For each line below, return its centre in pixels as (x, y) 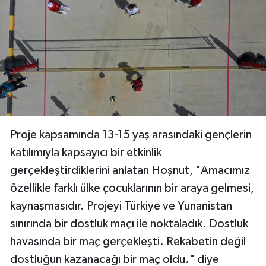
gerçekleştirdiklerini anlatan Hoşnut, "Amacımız (130, 171)
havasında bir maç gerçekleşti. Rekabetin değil (128, 242)
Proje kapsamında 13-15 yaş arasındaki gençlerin (131, 135)
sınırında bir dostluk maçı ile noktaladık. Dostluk (129, 224)
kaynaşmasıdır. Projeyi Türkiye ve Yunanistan (121, 206)
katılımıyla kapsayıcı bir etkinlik (86, 153)
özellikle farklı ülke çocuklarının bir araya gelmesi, (132, 189)
